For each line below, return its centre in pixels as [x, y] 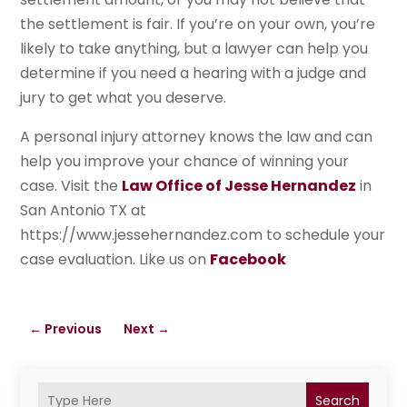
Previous [74, 329]
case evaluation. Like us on [115, 260]
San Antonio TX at [84, 211]
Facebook [248, 260]
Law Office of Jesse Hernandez [239, 186]
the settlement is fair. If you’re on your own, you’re [198, 25]
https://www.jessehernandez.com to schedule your [203, 235]
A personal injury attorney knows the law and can [197, 137]
